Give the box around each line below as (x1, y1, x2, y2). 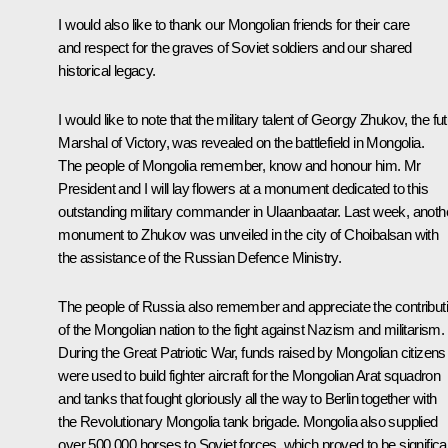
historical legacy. (58, 61, 156, 79)
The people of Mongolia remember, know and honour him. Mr (58, 156, 421, 174)
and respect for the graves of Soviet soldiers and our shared (58, 38, 412, 56)
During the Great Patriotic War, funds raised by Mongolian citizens (58, 343, 446, 361)
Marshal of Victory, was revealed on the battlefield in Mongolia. (58, 133, 424, 151)
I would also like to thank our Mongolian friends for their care (58, 15, 410, 33)
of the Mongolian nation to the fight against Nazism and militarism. (58, 320, 445, 338)
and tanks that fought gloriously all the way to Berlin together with (58, 389, 437, 407)
